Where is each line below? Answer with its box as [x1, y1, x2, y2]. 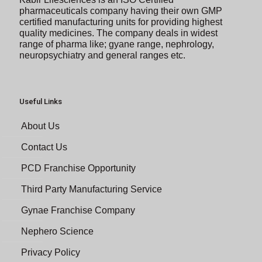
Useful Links [19, 96, 62, 106]
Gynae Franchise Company [21, 205, 135, 215]
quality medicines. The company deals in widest [19, 27, 218, 38]
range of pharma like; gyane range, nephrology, [19, 39, 214, 49]
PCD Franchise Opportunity [21, 163, 136, 173]
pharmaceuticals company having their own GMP [19, 5, 222, 16]
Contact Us [21, 142, 67, 152]
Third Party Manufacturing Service [21, 184, 162, 194]
